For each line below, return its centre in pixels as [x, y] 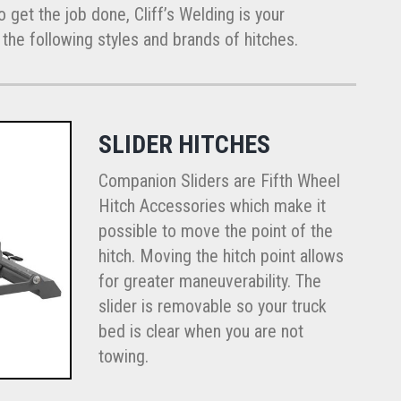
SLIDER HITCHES [184, 145]
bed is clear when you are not [200, 332]
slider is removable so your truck [212, 307]
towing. [123, 357]
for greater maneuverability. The [209, 282]
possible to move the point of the [215, 231]
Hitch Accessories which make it [212, 206]
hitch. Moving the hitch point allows [221, 256]
